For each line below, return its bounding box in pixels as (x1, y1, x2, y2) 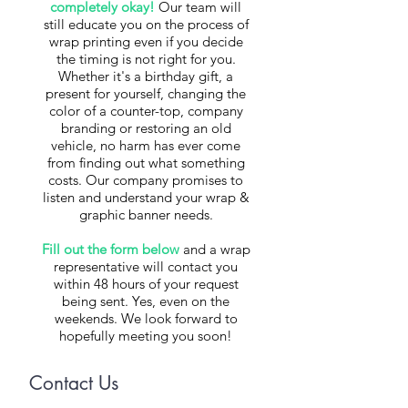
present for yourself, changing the (46, 85, 246, 102)
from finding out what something (46, 154, 245, 171)
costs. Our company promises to (48, 171, 243, 189)
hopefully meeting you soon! (59, 327, 232, 344)
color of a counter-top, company (48, 102, 243, 119)
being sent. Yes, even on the (62, 292, 229, 310)
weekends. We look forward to (54, 310, 238, 327)
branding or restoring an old (60, 119, 231, 137)
